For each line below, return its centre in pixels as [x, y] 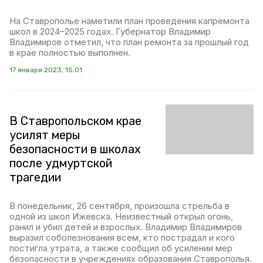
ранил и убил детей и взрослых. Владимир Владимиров [126, 227]
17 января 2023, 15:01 [46, 70]
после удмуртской [61, 163]
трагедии [35, 178]
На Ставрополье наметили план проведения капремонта [129, 21]
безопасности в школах [75, 149]
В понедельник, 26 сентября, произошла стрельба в [119, 206]
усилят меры [45, 135]
